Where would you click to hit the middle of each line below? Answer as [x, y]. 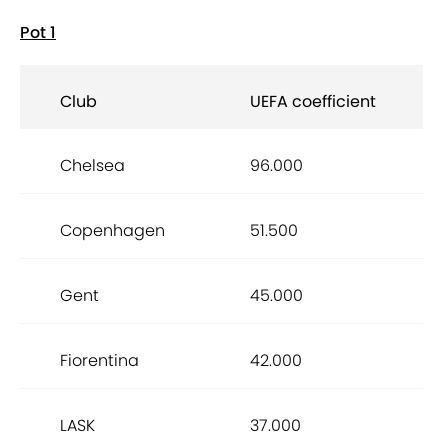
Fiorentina [99, 361]
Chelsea [92, 166]
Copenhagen [112, 231]
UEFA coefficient [313, 102]
